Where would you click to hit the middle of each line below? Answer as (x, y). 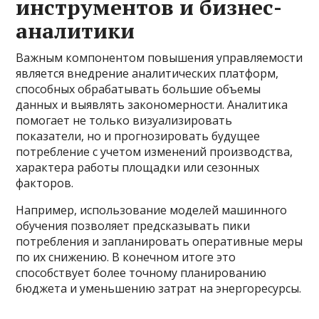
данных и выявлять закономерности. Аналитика (152, 105)
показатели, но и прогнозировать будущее (138, 136)
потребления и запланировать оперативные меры (159, 242)
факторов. (45, 183)
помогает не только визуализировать (124, 121)
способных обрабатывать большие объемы (138, 89)
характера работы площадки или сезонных (138, 168)
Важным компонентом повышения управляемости (159, 58)
